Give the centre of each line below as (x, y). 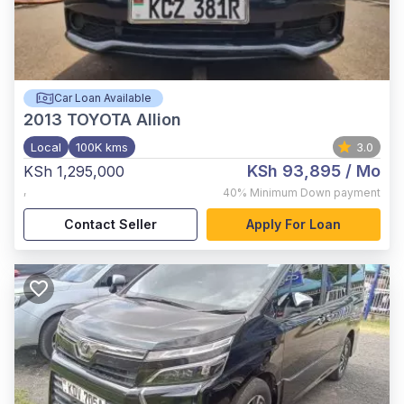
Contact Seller (110, 224)
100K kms (102, 147)
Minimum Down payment (315, 192)
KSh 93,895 (294, 170)
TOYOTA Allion (124, 119)
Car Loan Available (102, 97)
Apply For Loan (294, 224)
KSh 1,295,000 (74, 171)
